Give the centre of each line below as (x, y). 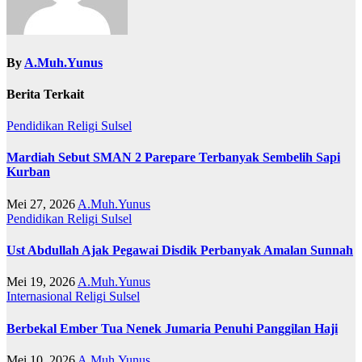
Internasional (41, 297)
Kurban (28, 172)
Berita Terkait (45, 94)
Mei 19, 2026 (41, 282)
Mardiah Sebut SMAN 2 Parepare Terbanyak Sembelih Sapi (173, 158)
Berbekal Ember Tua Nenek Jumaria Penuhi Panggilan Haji (172, 328)
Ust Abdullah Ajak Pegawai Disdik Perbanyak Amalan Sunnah (180, 250)
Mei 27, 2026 (41, 204)
